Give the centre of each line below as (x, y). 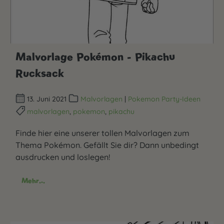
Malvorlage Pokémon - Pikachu (95, 56)
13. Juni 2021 (47, 99)
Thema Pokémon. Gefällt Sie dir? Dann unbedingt (107, 145)
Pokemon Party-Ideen (164, 99)
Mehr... (33, 180)
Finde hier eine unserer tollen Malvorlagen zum (102, 133)
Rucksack (40, 73)
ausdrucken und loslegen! (63, 157)
